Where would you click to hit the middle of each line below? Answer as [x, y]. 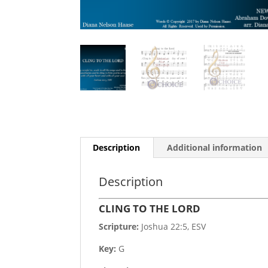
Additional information [215, 148]
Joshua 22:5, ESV [173, 227]
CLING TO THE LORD [150, 209]
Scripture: [119, 227]
